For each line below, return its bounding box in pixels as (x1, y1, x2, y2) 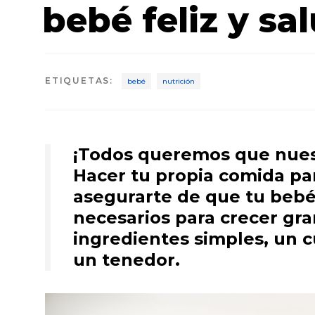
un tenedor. (73, 249, 180, 270)
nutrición (162, 77, 195, 86)
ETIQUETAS (45, 75, 110, 86)
